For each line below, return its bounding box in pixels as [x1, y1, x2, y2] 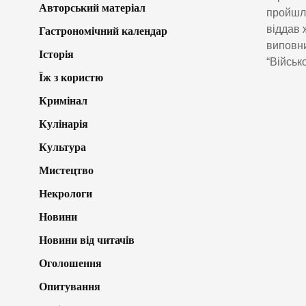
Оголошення [39, 257, 102, 269]
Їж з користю [39, 71, 103, 83]
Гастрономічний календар [39, 25, 167, 37]
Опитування [39, 280, 100, 292]
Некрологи [39, 187, 92, 199]
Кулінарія [39, 117, 88, 130]
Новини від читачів [39, 234, 135, 246]
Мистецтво [39, 164, 94, 176]
